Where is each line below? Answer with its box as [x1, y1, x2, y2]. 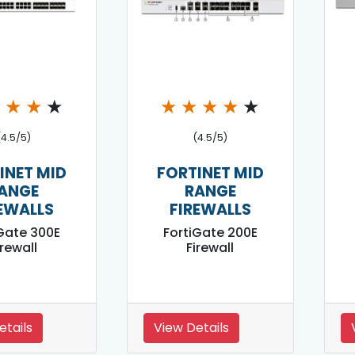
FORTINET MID [156, 162, 264, 185]
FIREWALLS [169, 199, 251, 221]
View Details [154, 319, 230, 338]
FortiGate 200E [162, 223, 258, 242]
